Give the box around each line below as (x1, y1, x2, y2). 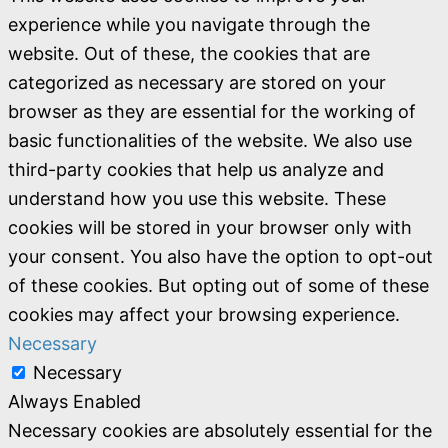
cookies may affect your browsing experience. (8, 303, 400, 325)
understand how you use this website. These (8, 187, 386, 209)
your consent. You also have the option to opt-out (8, 245, 433, 267)
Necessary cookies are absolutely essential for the (8, 419, 432, 441)
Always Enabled (8, 390, 141, 412)
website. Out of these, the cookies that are (8, 42, 370, 64)
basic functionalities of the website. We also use (8, 129, 412, 151)
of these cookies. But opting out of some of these (8, 274, 429, 296)
